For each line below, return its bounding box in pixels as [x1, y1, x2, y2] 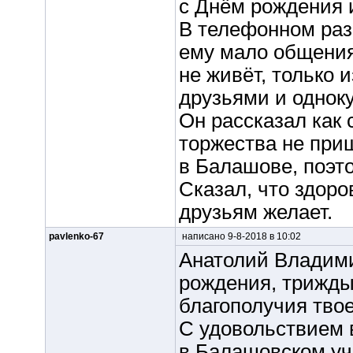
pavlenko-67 [48, 231, 104, 242]
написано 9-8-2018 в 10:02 [179, 231, 301, 242]
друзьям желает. [178, 201, 333, 223]
